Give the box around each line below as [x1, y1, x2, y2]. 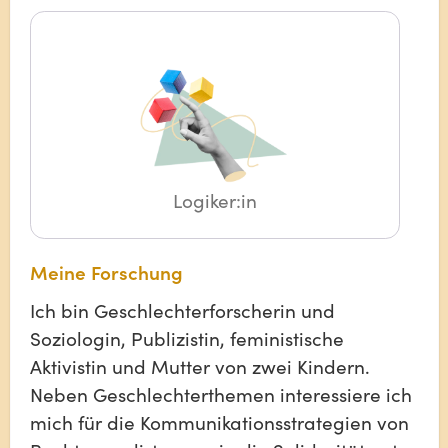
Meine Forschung [29, 259, 183, 285]
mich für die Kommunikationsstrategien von [29, 408, 409, 435]
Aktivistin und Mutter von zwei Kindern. [29, 352, 370, 379]
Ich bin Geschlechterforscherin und [29, 296, 335, 323]
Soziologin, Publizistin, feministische [29, 324, 344, 351]
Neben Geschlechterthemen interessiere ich [29, 380, 412, 407]
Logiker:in [172, 187, 257, 213]
